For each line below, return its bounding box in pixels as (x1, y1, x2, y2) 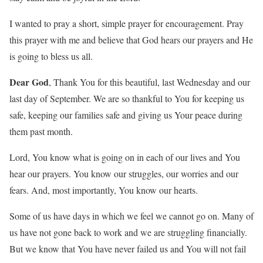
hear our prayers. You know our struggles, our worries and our (9, 167, 238, 180)
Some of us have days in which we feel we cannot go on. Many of (9, 210, 254, 222)
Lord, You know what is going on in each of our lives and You (9, 151, 240, 164)
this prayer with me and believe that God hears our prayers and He (9, 33, 253, 46)
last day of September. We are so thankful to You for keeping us (9, 92, 244, 105)
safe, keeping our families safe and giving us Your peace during (9, 109, 242, 122)
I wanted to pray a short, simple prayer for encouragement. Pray (9, 17, 244, 30)
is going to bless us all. (9, 50, 93, 63)
